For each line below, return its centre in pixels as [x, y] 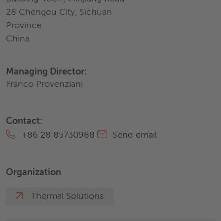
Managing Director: [46, 72]
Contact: [24, 121]
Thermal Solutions [67, 196]
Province [24, 26]
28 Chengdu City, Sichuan [59, 12]
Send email [133, 135]
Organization [34, 173]
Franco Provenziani [44, 84]
